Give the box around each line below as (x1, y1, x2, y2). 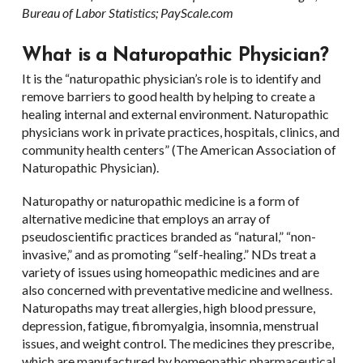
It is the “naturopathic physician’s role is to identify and (21, 70, 321, 86)
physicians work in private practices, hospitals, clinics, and (21, 123, 340, 139)
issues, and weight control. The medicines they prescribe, (21, 335, 334, 351)
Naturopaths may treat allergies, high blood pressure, (21, 299, 315, 315)
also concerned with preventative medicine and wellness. (21, 281, 332, 297)
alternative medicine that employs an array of (21, 210, 271, 226)
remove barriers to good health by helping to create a (21, 88, 315, 104)
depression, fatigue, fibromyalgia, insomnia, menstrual (21, 317, 318, 333)
